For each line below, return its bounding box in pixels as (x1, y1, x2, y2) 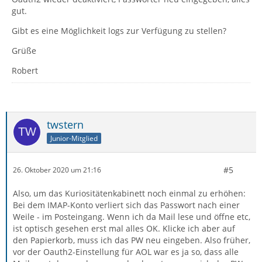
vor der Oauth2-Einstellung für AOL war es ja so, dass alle (13, 246, 239, 257)
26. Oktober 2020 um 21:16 (13, 165, 101, 175)
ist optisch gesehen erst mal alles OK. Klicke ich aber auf (13, 222, 235, 234)
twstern (47, 117, 84, 132)
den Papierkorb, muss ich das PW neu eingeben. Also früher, (13, 234, 250, 246)
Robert (12, 64, 38, 76)
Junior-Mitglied (50, 133, 98, 143)
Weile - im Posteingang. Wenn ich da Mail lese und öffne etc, (13, 211, 250, 222)
